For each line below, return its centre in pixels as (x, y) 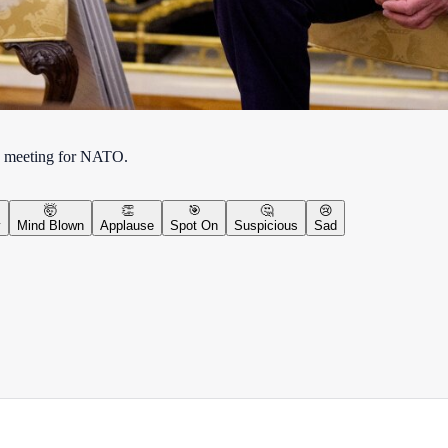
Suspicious (266, 225)
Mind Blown (50, 225)
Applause (127, 225)
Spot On (194, 225)
